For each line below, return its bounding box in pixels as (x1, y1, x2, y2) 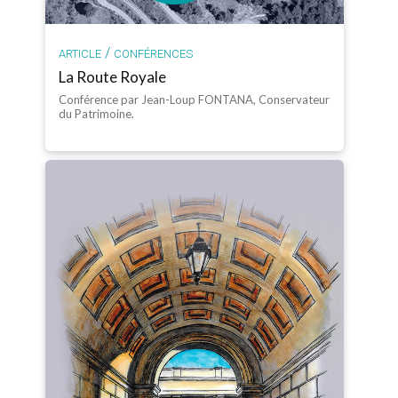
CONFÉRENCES (114, 47, 194, 61)
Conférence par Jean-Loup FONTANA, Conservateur (59, 92, 330, 107)
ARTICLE (59, 47, 102, 61)
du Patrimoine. (59, 107, 135, 122)
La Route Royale (59, 68, 167, 87)
